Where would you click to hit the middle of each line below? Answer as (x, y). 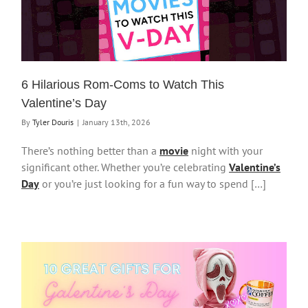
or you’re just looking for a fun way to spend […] (153, 183)
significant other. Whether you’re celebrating (125, 167)
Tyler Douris (53, 122)
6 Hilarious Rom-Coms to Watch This (123, 84)
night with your (225, 150)
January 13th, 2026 (117, 122)
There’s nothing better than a (90, 150)
